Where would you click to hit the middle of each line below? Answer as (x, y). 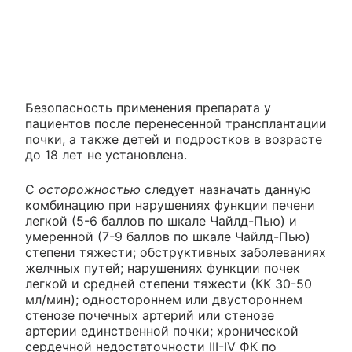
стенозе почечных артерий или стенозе (150, 315)
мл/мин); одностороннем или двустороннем (164, 300)
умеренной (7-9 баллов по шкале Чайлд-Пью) (168, 237)
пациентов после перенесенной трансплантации (176, 124)
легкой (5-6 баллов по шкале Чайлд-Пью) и (161, 221)
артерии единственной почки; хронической (162, 331)
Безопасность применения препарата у (148, 108)
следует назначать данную (226, 190)
